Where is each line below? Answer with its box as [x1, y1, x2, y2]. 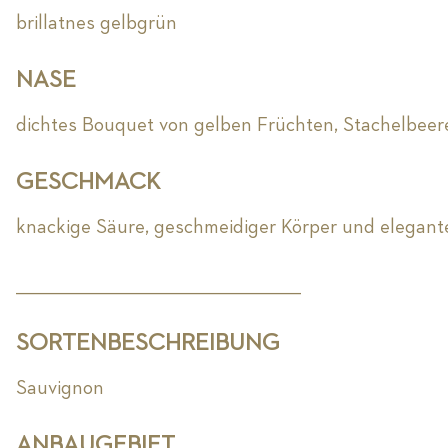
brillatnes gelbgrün [16, 13, 178, 34]
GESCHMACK [16, 170, 161, 195]
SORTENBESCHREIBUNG [16, 331, 281, 356]
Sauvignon [16, 378, 105, 399]
